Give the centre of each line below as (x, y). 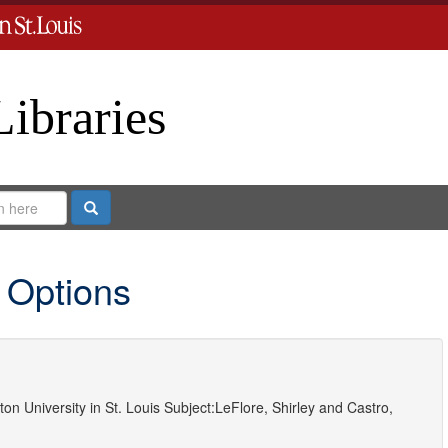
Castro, (369, 407)
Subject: (189, 407)
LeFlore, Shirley (264, 407)
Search (119, 206)
